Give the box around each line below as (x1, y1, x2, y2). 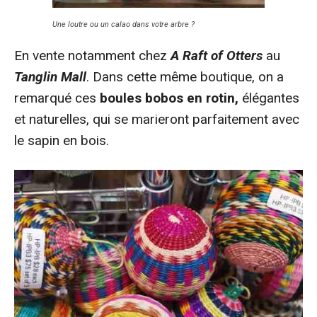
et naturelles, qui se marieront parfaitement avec (14, 110, 299, 127)
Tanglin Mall (14, 68, 86, 85)
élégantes (238, 89, 299, 106)
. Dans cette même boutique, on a (86, 68, 284, 85)
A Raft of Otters (171, 47, 263, 64)
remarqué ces (14, 89, 100, 106)
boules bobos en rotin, (100, 89, 238, 106)
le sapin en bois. (14, 132, 109, 149)
